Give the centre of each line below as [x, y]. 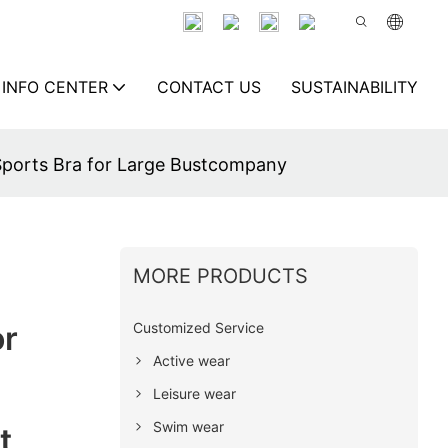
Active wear [191, 360]
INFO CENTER [55, 86]
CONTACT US [209, 86]
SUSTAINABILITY [354, 86]
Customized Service [198, 327]
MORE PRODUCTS [220, 275]
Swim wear [188, 426]
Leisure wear [194, 393]
